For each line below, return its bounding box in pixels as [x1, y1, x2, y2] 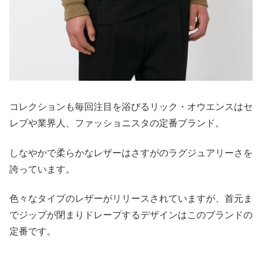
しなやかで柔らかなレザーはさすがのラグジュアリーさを [9, 147, 253, 158]
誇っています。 [9, 164, 75, 174]
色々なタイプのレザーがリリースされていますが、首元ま [9, 194, 253, 204]
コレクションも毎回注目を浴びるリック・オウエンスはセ [9, 102, 253, 112]
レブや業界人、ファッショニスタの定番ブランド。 [9, 118, 225, 129]
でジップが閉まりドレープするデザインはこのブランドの [9, 210, 253, 220]
